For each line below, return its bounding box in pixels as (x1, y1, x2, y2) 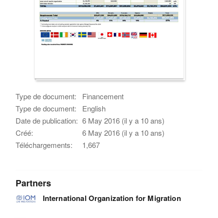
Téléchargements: (16, 139, 73, 150)
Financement (82, 91, 124, 101)
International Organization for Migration (42, 192, 181, 203)
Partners (16, 176, 52, 189)
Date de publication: (16, 115, 78, 126)
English (82, 103, 106, 113)
